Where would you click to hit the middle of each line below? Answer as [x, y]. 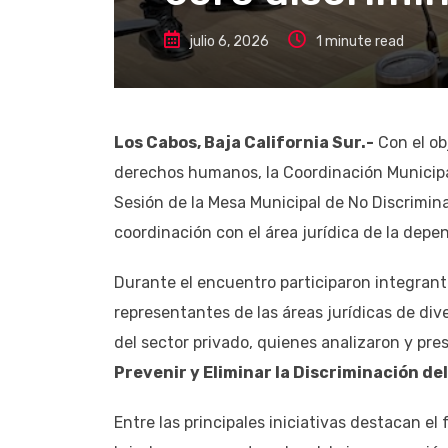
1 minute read [360, 41]
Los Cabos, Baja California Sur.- [244, 142]
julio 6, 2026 [229, 41]
